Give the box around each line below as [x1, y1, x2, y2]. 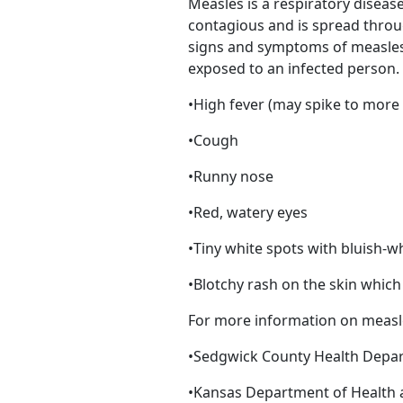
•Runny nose [188, 166, 273, 186]
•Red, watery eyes [188, 202, 308, 222]
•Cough [188, 130, 238, 150]
